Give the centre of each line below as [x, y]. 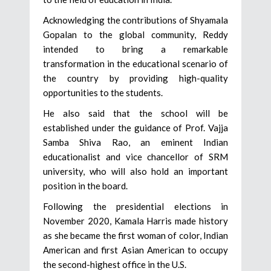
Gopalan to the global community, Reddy [135, 34]
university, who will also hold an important [135, 171]
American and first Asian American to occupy [135, 250]
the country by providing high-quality [135, 78]
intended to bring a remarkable [135, 49]
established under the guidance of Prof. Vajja [135, 127]
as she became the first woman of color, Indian [135, 235]
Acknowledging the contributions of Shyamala [135, 20]
